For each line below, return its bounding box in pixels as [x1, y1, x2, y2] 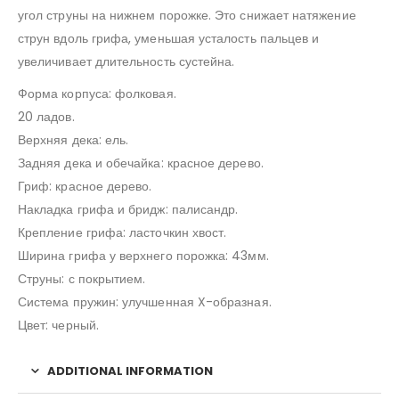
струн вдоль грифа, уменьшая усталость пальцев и [18, 29, 320, 48]
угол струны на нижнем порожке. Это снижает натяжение [18, 6, 356, 25]
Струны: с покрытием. [18, 270, 146, 289]
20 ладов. [18, 108, 75, 126]
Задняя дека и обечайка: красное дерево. [18, 154, 264, 173]
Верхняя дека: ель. [18, 131, 129, 150]
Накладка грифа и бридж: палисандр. [18, 200, 239, 219]
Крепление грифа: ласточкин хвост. [18, 224, 227, 242]
